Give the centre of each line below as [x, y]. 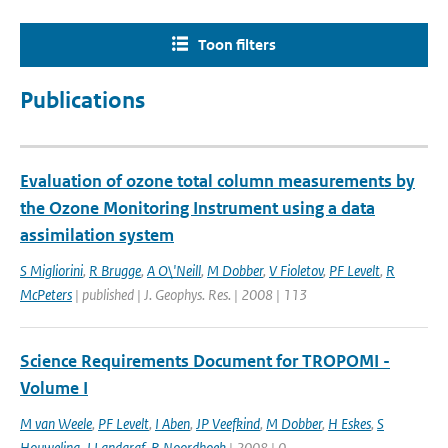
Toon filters [237, 44]
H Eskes [349, 423]
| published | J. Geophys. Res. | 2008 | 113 [189, 294]
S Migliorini [51, 270]
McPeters [46, 294]
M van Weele [56, 423]
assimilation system [97, 235]
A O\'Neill [174, 270]
